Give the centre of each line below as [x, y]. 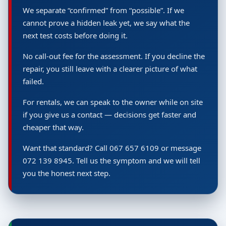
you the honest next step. [67, 173]
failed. [33, 81]
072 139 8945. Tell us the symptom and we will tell [111, 160]
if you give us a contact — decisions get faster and [109, 115]
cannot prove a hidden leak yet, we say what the [106, 23]
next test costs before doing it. [75, 35]
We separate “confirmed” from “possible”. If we [103, 10]
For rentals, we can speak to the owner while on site [113, 102]
